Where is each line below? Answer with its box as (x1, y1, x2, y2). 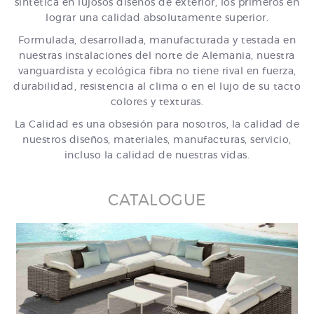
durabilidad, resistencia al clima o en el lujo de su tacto (13, 82, 301, 92)
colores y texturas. (110, 97, 204, 107)
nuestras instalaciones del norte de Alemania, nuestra (19, 51, 295, 61)
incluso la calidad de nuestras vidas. (64, 151, 250, 161)
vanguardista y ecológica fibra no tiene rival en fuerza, (18, 67, 296, 76)
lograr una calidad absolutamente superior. (46, 13, 268, 23)
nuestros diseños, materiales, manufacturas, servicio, (22, 135, 292, 145)
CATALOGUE (108, 193, 206, 208)
